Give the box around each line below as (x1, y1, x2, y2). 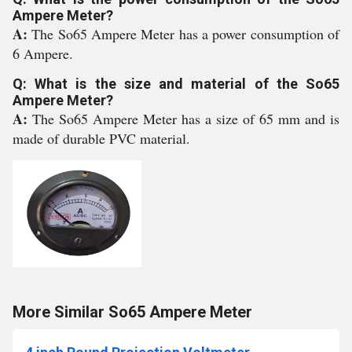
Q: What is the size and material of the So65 (13, 75, 339, 92)
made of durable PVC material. (13, 129, 190, 148)
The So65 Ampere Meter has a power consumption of (31, 24, 340, 43)
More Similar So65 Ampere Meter (13, 302, 252, 321)
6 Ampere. (13, 44, 73, 63)
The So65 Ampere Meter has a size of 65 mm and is (32, 109, 339, 128)
